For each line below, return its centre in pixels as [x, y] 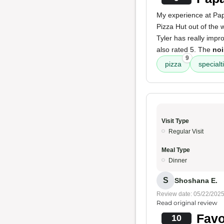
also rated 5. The [184, 49]
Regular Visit [186, 131]
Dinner [178, 160]
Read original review [187, 203]
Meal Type [176, 150]
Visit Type [175, 121]
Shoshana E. [196, 180]
